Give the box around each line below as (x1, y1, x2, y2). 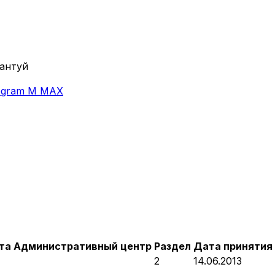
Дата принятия (193, 239, 273, 252)
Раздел (154, 239, 191, 252)
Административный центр (14, 239, 152, 252)
